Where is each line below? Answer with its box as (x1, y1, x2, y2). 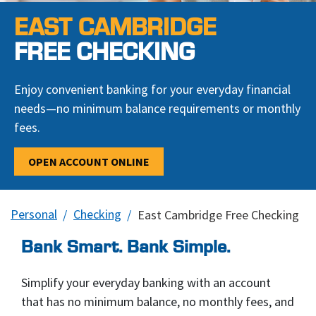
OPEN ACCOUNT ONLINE (28, 154, 150, 169)
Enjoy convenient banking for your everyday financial (14, 81, 291, 97)
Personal (11, 206, 57, 223)
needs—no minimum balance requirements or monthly (14, 100, 300, 116)
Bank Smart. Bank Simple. (21, 238, 230, 257)
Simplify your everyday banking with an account (21, 274, 271, 291)
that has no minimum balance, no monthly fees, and (21, 293, 294, 310)
